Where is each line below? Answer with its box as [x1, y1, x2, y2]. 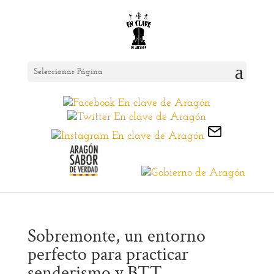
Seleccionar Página [33, 67, 103, 76]
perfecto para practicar [27, 243, 188, 267]
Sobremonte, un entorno [27, 224, 206, 249]
